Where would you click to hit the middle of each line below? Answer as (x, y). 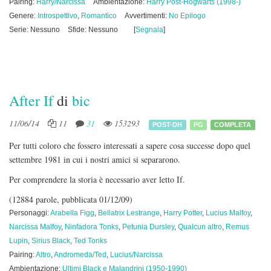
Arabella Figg (72, 213)
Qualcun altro (200, 227)
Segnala (149, 30)
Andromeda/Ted (80, 255)
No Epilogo (187, 16)
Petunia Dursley (148, 227)
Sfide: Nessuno (93, 30)
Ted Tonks (90, 241)
